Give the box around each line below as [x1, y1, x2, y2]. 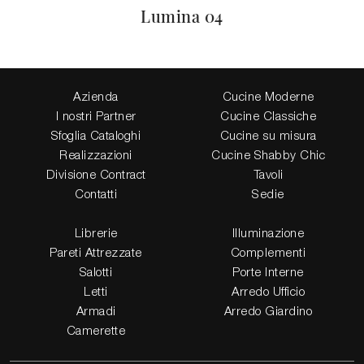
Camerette [66, 325, 126, 337]
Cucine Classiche [220, 110, 316, 123]
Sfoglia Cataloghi [50, 130, 141, 142]
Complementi [230, 247, 306, 259]
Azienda [73, 91, 119, 103]
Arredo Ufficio [232, 286, 305, 298]
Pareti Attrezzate [50, 247, 142, 259]
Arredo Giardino [223, 305, 313, 318]
